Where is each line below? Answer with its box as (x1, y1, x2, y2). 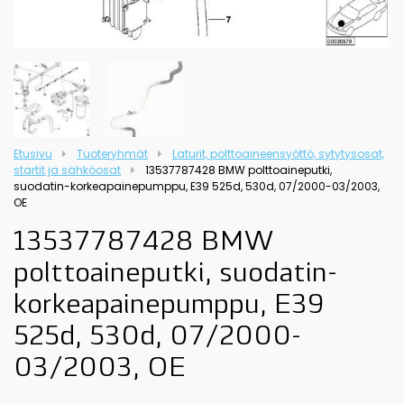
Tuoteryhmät (77, 145, 148, 161)
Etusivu (14, 145, 52, 161)
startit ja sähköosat (14, 161, 121, 178)
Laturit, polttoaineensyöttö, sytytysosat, (172, 145, 384, 161)
